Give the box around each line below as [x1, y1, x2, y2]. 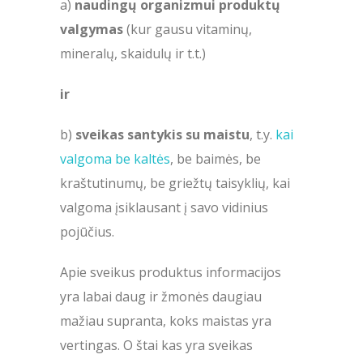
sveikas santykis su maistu [75, 125, 250, 143]
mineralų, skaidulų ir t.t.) [60, 44, 206, 62]
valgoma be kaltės [60, 149, 170, 168]
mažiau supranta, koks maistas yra [60, 311, 271, 330]
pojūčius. [60, 222, 114, 241]
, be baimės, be [170, 149, 261, 168]
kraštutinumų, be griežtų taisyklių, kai [60, 173, 290, 192]
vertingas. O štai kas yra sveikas [60, 335, 253, 354]
